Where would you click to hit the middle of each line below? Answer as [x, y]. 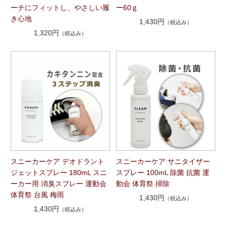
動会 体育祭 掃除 [143, 183]
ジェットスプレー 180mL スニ [59, 172]
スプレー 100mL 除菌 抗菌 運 [163, 172]
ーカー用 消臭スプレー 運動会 [58, 183]
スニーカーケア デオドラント [57, 161]
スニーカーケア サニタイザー [163, 161]
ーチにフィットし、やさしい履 [60, 8]
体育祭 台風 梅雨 [37, 194]
